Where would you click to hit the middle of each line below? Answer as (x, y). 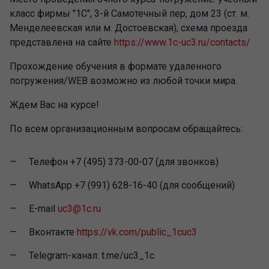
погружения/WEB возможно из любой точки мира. (123, 81)
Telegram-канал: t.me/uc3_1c (92, 255)
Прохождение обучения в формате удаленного (116, 66)
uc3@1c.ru (79, 209)
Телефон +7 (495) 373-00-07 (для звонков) (124, 162)
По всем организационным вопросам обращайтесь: (126, 129)
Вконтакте (53, 232)
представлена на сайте (62, 42)
